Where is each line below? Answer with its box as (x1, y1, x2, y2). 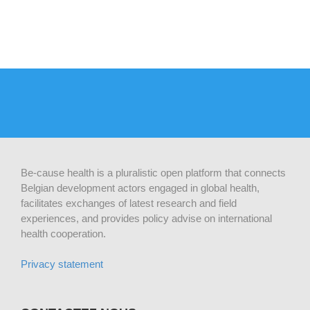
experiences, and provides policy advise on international (21, 212, 272, 224)
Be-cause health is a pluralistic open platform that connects (21, 166, 286, 179)
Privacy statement (21, 257, 103, 270)
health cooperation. (21, 227, 106, 239)
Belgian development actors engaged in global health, (21, 181, 259, 194)
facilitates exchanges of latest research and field (21, 197, 237, 209)
